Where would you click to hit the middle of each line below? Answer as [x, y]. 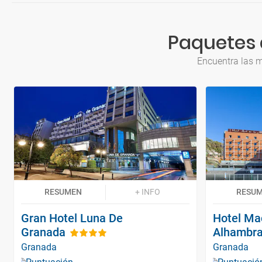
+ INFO [147, 192]
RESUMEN [63, 192]
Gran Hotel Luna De [72, 218]
